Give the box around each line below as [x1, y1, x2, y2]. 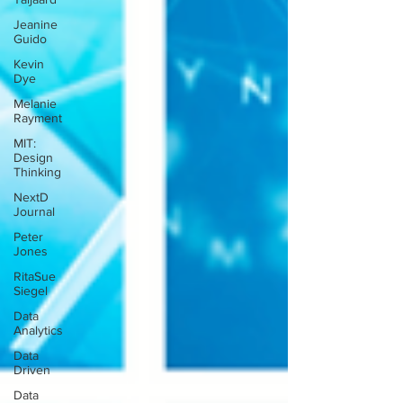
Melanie [13, 96, 57, 111]
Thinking [13, 165, 61, 179]
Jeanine [13, 17, 58, 31]
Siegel [13, 283, 48, 298]
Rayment [13, 111, 62, 125]
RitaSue [13, 269, 56, 283]
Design [13, 150, 53, 165]
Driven [13, 363, 50, 377]
